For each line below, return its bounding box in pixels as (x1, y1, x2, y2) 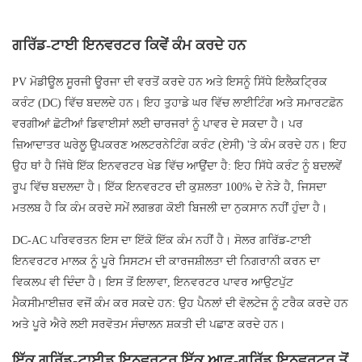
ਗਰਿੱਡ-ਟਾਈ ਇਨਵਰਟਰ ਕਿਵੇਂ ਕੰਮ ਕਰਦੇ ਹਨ (12, 37, 246, 54)
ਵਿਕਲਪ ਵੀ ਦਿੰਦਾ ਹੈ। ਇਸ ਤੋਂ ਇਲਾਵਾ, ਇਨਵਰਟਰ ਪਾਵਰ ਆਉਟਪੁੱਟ (12, 276, 293, 289)
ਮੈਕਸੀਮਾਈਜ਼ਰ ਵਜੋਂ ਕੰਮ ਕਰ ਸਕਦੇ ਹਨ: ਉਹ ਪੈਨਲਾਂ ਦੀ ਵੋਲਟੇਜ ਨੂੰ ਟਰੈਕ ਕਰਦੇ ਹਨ (12, 297, 348, 310)
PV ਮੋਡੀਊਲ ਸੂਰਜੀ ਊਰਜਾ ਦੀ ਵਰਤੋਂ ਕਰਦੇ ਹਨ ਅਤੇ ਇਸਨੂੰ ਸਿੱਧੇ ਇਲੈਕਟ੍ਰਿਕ (12, 76, 327, 89)
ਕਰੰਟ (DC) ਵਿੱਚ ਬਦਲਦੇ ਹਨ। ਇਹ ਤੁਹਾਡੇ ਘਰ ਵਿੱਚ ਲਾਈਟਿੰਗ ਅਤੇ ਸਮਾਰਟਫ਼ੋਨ (12, 97, 343, 110)
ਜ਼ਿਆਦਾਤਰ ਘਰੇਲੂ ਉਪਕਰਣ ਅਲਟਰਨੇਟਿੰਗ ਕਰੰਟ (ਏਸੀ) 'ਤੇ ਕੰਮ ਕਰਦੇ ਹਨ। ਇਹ (12, 139, 347, 152)
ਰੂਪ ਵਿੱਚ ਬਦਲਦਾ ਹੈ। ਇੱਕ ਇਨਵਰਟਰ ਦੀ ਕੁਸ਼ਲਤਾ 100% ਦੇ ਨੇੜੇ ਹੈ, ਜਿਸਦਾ (12, 181, 326, 194)
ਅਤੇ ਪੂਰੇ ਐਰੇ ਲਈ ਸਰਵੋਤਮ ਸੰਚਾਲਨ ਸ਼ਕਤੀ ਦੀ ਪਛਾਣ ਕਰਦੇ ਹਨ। (12, 318, 285, 331)
